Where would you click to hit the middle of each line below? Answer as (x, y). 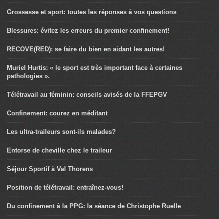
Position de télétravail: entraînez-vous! (65, 187)
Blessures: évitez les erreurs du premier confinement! (88, 31)
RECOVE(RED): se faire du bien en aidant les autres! (86, 49)
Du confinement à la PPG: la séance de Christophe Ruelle (94, 206)
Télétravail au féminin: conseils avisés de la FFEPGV (87, 95)
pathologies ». (28, 76)
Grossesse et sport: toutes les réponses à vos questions (92, 12)
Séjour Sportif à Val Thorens (50, 169)
